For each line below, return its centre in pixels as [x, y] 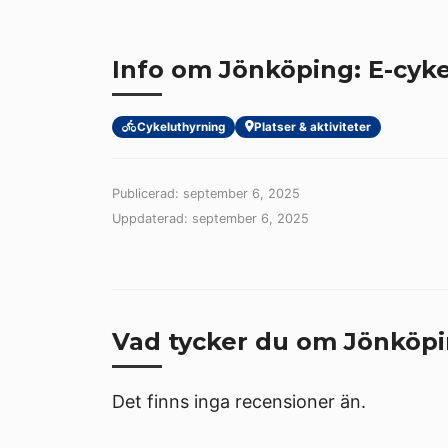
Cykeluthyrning [181, 126]
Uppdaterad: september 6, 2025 [210, 218]
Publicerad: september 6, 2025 [206, 193]
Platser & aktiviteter [312, 126]
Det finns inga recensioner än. [239, 401]
